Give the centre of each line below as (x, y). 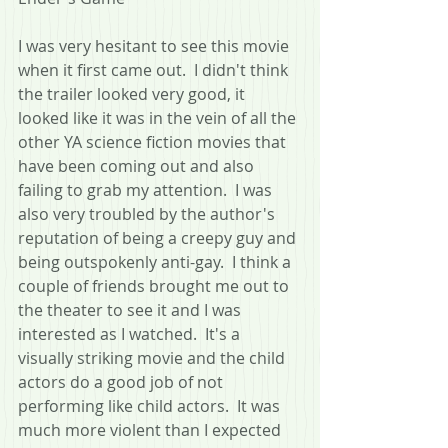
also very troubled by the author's (148, 213)
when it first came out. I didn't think (155, 69)
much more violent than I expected (151, 429)
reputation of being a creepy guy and (159, 237)
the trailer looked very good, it (133, 93)
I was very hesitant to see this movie (155, 45)
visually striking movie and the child (153, 357)
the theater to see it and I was (131, 309)
